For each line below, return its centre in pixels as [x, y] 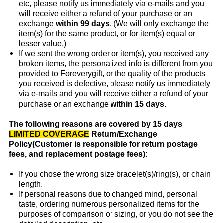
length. [31, 184]
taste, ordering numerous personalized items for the [109, 204]
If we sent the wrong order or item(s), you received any [113, 54]
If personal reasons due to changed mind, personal [108, 194]
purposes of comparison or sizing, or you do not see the [116, 214]
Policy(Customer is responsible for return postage [103, 144]
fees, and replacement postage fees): [78, 154]
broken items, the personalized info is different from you [115, 63]
